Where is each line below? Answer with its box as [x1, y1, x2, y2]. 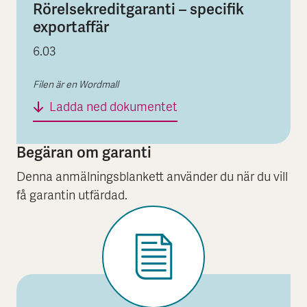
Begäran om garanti [16, 142, 151, 162]
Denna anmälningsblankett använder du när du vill [16, 169, 288, 186]
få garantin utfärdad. [16, 188, 127, 204]
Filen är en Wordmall [33, 79, 119, 91]
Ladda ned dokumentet [49, 99, 177, 116]
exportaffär [33, 16, 109, 37]
